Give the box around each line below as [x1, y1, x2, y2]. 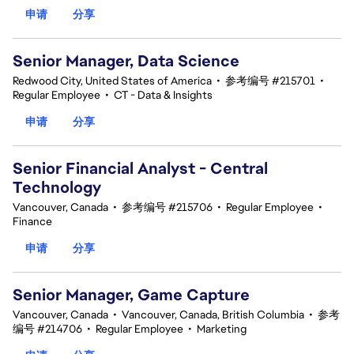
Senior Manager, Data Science [13, 51, 239, 71]
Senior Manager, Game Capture [13, 284, 250, 305]
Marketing [197, 322, 247, 336]
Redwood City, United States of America [13, 73, 212, 88]
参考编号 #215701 [225, 73, 315, 88]
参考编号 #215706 [122, 200, 213, 214]
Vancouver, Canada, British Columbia [122, 307, 304, 322]
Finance [13, 214, 52, 228]
